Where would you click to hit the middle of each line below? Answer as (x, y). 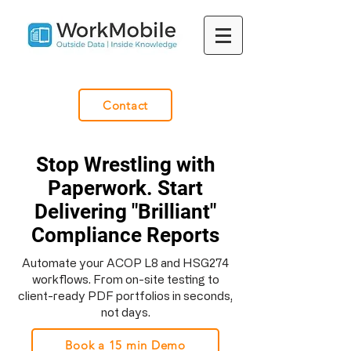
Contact (125, 105)
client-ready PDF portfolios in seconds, (125, 296)
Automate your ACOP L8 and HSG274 (125, 263)
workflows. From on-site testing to (125, 279)
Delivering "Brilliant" (125, 212)
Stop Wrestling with (125, 165)
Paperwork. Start (125, 188)
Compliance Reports (125, 235)
